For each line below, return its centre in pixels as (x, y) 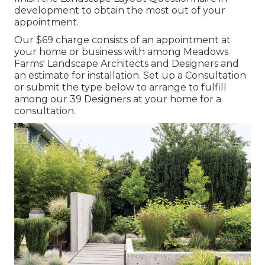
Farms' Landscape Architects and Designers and (127, 63)
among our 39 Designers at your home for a (118, 99)
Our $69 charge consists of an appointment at (122, 40)
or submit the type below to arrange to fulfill (120, 87)
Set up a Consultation (195, 75)
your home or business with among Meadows (121, 51)
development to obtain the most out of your (120, 10)
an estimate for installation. (79, 75)
